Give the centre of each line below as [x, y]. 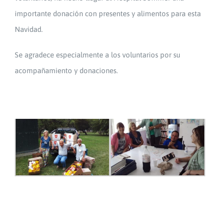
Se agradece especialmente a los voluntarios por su [97, 55]
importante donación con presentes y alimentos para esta [108, 13]
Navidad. [29, 29]
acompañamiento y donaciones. [66, 70]
